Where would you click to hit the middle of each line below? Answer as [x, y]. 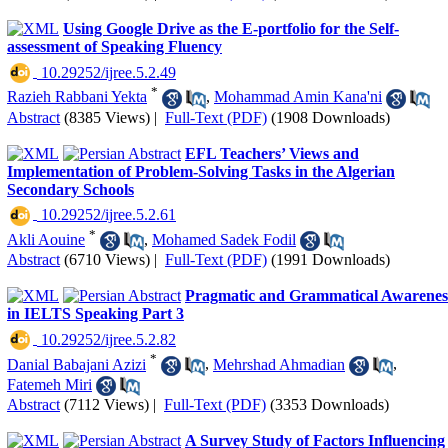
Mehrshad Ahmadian [279, 364]
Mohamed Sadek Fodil [224, 239]
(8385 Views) [107, 117]
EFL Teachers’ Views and [272, 153]
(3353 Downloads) [329, 405]
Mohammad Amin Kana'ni [298, 97]
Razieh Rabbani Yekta [77, 97]
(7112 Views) [106, 405]
